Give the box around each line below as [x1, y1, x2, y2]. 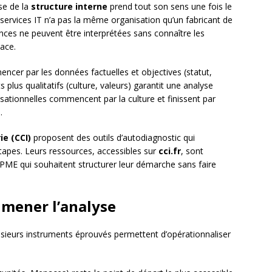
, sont [181, 145, 203, 157]
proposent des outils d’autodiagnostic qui [31, 132, 195, 144]
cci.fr [158, 145, 181, 157]
